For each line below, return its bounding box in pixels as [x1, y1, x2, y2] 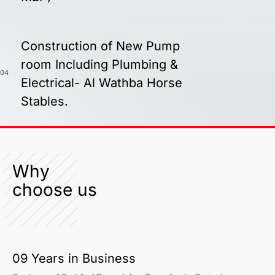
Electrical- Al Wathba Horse [21, 76, 182, 91]
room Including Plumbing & [21, 57, 178, 72]
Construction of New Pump [21, 39, 180, 54]
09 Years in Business [12, 251, 136, 266]
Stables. [21, 94, 68, 109]
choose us [12, 179, 97, 201]
